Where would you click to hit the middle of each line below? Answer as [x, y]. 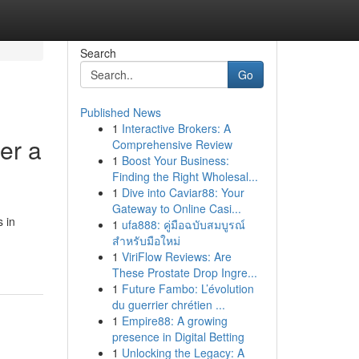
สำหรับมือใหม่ [146, 240]
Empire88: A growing [174, 321]
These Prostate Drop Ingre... [184, 272]
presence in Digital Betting [178, 337]
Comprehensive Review [172, 144]
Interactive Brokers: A [176, 128]
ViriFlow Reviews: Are [176, 256]
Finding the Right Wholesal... [185, 176]
